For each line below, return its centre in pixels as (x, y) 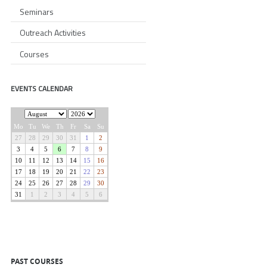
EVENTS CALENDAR (42, 88)
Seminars (37, 11)
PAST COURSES (37, 261)
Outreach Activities (53, 33)
